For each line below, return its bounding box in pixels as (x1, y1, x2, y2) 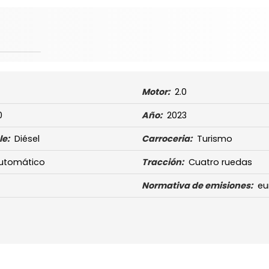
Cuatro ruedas (189, 156, 253, 169)
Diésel (14, 133, 40, 145)
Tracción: (142, 156, 184, 169)
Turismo (197, 133, 233, 145)
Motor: (142, 86, 171, 98)
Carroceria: (142, 133, 193, 145)
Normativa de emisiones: (142, 180, 253, 192)
